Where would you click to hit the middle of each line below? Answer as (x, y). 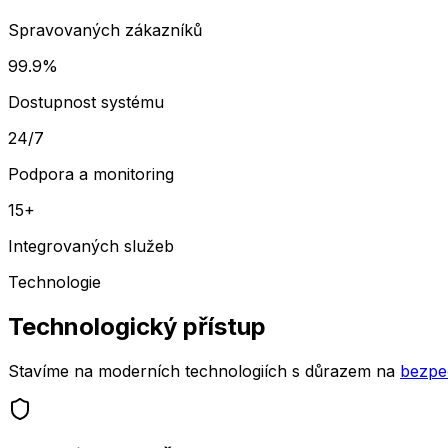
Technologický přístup (137, 326)
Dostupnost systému (86, 101)
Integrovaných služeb (91, 245)
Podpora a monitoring (91, 173)
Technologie (54, 281)
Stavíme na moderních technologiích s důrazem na (201, 370)
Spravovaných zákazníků (105, 29)
